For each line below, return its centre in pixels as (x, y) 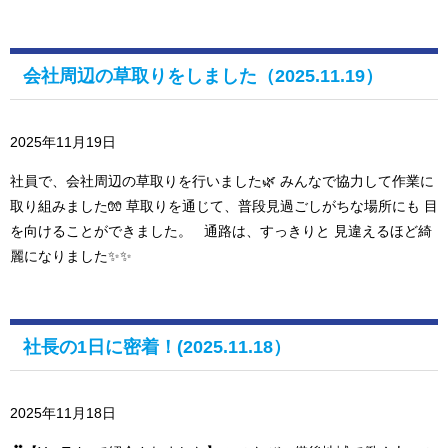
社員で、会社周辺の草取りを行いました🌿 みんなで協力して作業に (222, 181)
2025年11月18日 (63, 413)
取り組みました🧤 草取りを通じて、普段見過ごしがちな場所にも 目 (224, 206)
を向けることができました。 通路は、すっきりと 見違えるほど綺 (221, 231)
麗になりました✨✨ (71, 256)
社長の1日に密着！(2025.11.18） (157, 347)
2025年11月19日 (63, 142)
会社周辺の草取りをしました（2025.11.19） (203, 76)
